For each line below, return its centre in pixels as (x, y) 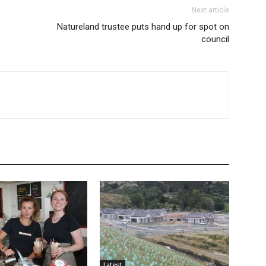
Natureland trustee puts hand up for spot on (143, 27)
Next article (210, 10)
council (215, 39)
